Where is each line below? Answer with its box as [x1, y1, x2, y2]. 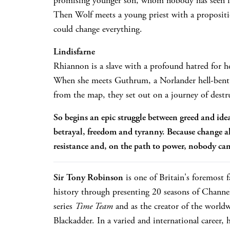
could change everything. [53, 23, 142, 35]
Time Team [75, 200, 113, 212]
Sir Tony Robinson [53, 171, 123, 183]
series [53, 200, 75, 212]
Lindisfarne [53, 45, 95, 57]
